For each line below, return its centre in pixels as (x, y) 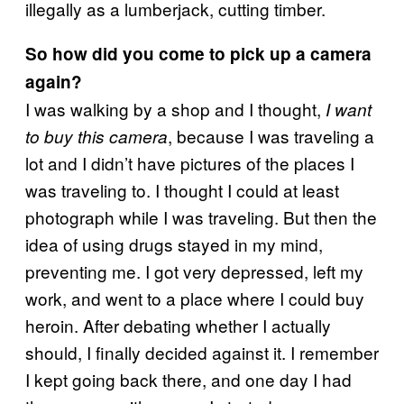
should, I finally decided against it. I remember (202, 352)
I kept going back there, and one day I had (188, 379)
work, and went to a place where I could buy (195, 298)
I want (349, 109)
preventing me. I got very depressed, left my (194, 271)
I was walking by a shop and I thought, (175, 108)
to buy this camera (96, 136)
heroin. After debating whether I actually (178, 325)
